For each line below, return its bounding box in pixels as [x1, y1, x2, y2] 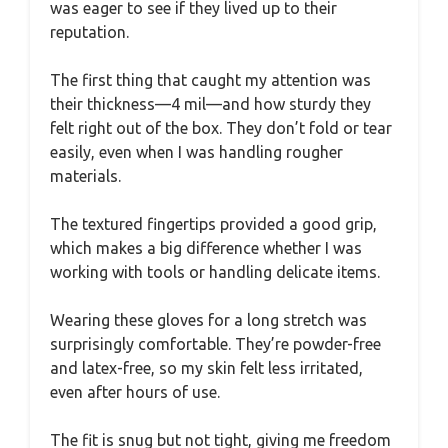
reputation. [50, 23, 129, 41]
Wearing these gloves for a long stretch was [50, 311, 367, 329]
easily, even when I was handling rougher [50, 143, 343, 161]
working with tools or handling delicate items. [50, 263, 380, 281]
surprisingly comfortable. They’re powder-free [50, 335, 381, 353]
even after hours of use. [50, 383, 220, 401]
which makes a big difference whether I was [50, 239, 362, 257]
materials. [50, 167, 121, 185]
